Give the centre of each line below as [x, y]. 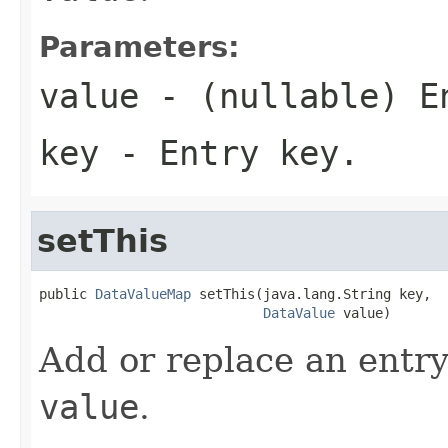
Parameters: [139, 46]
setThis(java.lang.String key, [311, 293]
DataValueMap [143, 293]
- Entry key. [229, 152]
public [67, 293]
